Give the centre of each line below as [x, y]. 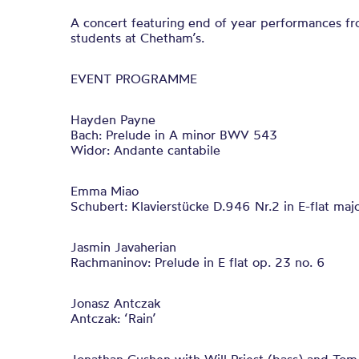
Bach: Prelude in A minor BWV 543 [174, 135]
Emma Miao [105, 191]
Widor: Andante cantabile [145, 150]
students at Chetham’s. [137, 38]
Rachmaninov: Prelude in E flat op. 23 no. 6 [198, 262]
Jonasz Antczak [115, 303]
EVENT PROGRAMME [134, 79]
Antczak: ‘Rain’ [113, 318]
